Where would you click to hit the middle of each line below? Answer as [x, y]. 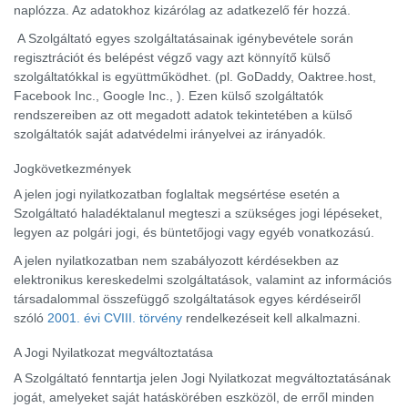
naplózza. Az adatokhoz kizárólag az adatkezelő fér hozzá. [182, 10]
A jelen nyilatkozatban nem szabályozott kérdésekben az [176, 260]
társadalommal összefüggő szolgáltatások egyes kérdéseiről [187, 299]
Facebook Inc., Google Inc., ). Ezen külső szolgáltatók [168, 96]
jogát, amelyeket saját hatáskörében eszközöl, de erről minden [194, 397]
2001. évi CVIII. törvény [115, 318]
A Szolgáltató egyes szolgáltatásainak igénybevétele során [184, 38]
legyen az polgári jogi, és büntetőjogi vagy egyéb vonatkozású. [194, 232]
